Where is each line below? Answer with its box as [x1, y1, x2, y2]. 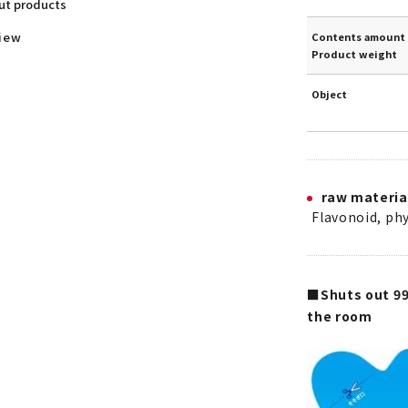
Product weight [311, 46, 398, 61]
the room [307, 307, 372, 325]
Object [311, 87, 348, 101]
